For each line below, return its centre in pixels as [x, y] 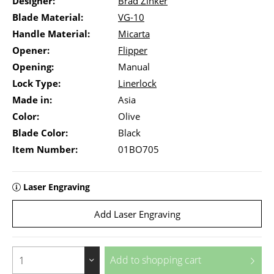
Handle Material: [51, 34]
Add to [124, 260]
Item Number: [45, 149]
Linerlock [137, 83]
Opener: [31, 50]
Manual [134, 67]
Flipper [133, 50]
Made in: [32, 100]
